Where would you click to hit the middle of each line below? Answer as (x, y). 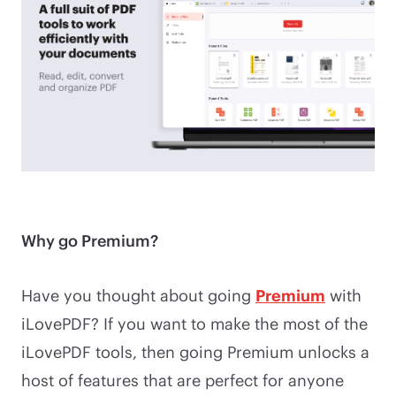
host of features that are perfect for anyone (183, 380)
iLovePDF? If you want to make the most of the (194, 323)
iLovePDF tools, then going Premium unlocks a (195, 351)
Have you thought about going (138, 295)
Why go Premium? (90, 240)
